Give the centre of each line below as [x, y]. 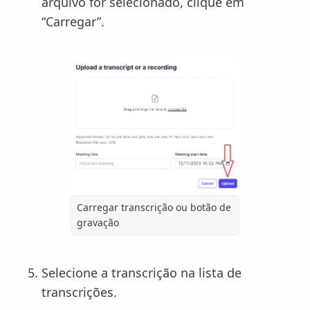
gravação [98, 222]
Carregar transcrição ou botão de [154, 207]
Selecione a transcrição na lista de [142, 273]
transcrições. [79, 292]
